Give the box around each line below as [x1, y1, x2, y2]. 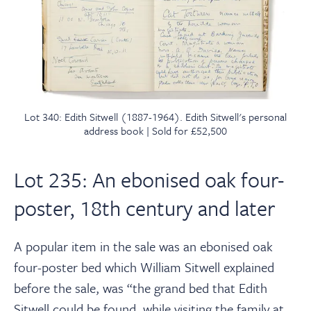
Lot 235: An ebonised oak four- [14, 165, 284, 195]
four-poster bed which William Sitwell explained [14, 258, 274, 277]
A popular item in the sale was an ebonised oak [14, 237, 273, 256]
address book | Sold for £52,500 [84, 123, 227, 139]
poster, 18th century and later [14, 193, 275, 224]
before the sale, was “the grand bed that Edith [14, 278, 267, 298]
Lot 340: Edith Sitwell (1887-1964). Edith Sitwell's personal [24, 109, 287, 125]
